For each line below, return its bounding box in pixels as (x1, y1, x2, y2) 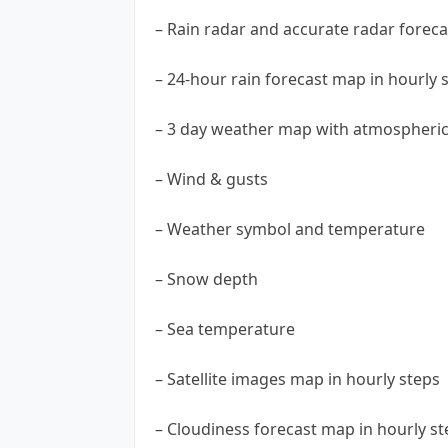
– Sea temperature (155, 317, 295, 340)
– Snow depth (155, 267, 258, 290)
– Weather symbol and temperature (155, 217, 425, 240)
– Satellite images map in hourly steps (155, 367, 440, 390)
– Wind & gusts (155, 167, 268, 190)
